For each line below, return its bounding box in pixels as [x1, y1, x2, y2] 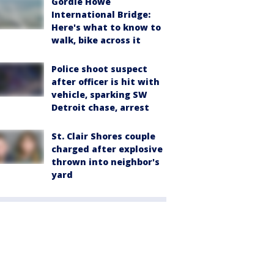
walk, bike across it [51, 34, 141, 46]
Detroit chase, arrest [51, 101, 149, 113]
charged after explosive [51, 143, 163, 155]
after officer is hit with [51, 75, 160, 87]
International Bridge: [51, 8, 150, 20]
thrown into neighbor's [51, 155, 160, 168]
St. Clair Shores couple [51, 130, 155, 142]
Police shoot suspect [51, 62, 147, 75]
